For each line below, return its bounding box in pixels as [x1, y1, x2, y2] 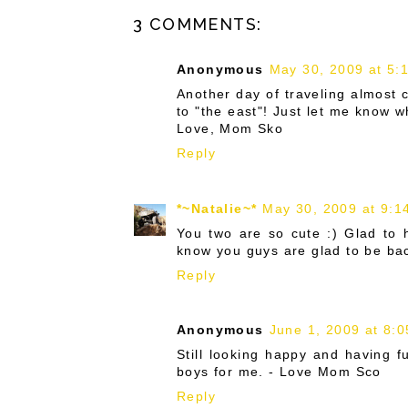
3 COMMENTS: [133, 15, 262, 35]
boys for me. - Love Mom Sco [177, 364, 382, 380]
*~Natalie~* [177, 200, 258, 216]
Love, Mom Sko [177, 121, 284, 137]
